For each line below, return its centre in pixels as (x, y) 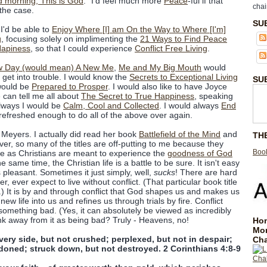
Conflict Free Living (171, 48)
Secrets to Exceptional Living (184, 77)
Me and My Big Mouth (160, 67)
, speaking (214, 96)
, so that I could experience (83, 48)
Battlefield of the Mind (180, 134)
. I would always (190, 105)
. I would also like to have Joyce (167, 86)
